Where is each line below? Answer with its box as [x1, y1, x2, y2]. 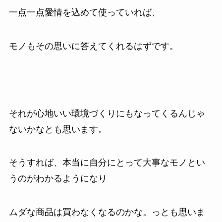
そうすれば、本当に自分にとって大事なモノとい [8, 158, 205, 168]
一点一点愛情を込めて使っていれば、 [8, 7, 161, 18]
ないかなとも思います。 [8, 124, 107, 134]
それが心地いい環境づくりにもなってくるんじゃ [8, 108, 205, 118]
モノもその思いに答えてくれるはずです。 [8, 41, 178, 51]
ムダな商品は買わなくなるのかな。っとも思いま [8, 207, 205, 218]
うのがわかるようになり [8, 173, 107, 184]
